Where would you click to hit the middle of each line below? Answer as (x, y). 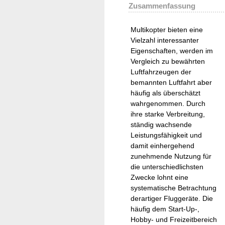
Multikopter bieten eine (167, 29)
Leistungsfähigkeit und (166, 135)
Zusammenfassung (162, 6)
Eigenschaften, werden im (172, 50)
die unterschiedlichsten (167, 166)
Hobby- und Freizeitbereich (174, 219)
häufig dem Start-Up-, (165, 209)
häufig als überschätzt (165, 93)
